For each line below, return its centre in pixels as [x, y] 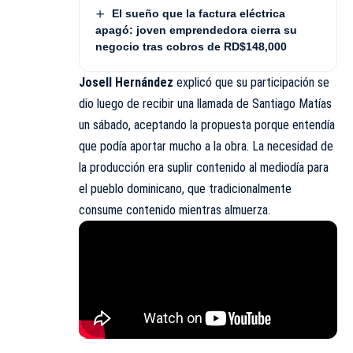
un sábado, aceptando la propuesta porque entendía [207, 125]
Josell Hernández [128, 83]
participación [284, 83]
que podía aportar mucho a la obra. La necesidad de [206, 147]
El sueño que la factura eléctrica [198, 13]
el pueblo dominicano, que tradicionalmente [185, 189]
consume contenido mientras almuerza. [175, 210]
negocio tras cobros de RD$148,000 [191, 47]
